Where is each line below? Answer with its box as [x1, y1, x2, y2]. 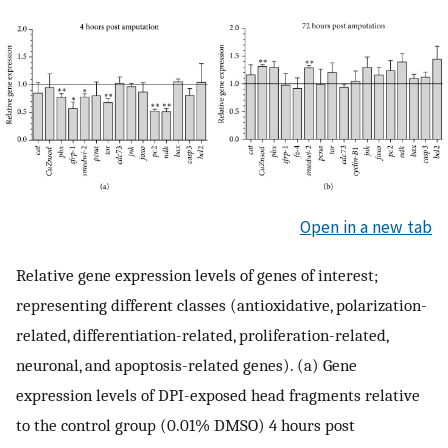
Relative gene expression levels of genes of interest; [16, 264, 378, 285]
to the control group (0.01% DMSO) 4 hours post [16, 414, 355, 435]
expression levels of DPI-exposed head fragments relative [16, 384, 420, 405]
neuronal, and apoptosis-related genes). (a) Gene [16, 354, 357, 375]
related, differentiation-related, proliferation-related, [16, 324, 388, 345]
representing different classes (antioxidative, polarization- [16, 294, 427, 315]
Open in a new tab [300, 216, 432, 239]
